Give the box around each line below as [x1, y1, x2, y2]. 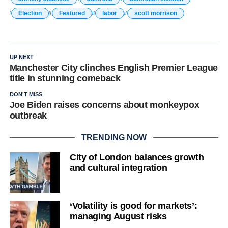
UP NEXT [9, 53, 34, 60]
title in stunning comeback [9, 73, 121, 83]
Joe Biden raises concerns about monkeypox [9, 99, 199, 110]
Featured [59, 9, 85, 17]
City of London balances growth [69, 152, 204, 162]
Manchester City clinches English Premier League [9, 62, 218, 73]
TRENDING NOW [81, 133, 147, 142]
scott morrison [134, 9, 177, 17]
